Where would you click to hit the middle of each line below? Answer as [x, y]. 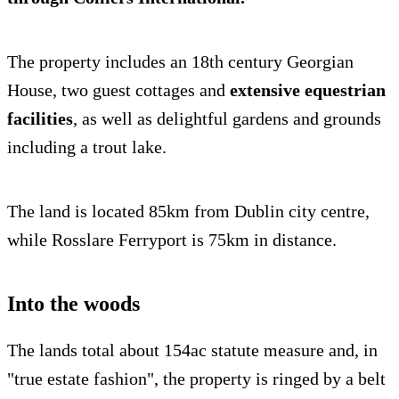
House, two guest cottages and [118, 90]
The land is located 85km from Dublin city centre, [188, 211]
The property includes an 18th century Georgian [180, 61]
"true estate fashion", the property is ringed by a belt [196, 378]
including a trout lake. [87, 147]
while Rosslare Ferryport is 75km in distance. [172, 239]
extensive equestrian [308, 90]
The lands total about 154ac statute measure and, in [192, 350]
